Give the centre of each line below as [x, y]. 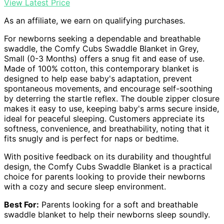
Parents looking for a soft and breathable [118, 205]
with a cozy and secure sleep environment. [85, 187]
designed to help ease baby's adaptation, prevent [98, 79]
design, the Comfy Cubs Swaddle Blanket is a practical [108, 167]
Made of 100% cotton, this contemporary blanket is [101, 69]
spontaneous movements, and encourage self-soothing [108, 89]
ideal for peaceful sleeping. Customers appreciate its [104, 119]
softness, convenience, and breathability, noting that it [107, 129]
